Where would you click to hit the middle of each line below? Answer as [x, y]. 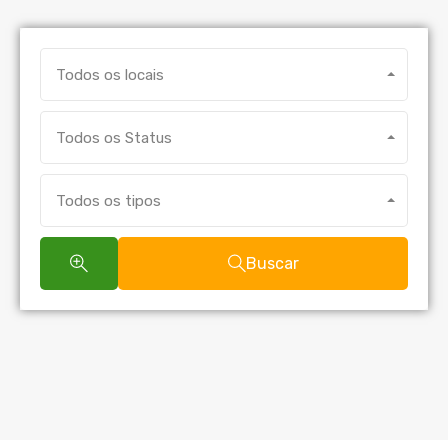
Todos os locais [110, 74]
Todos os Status [114, 137]
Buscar [272, 263]
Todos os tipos [108, 200]
